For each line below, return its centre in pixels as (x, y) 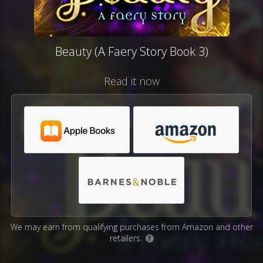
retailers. (127, 238)
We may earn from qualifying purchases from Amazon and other (131, 227)
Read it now (131, 81)
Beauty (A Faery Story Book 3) (131, 51)
